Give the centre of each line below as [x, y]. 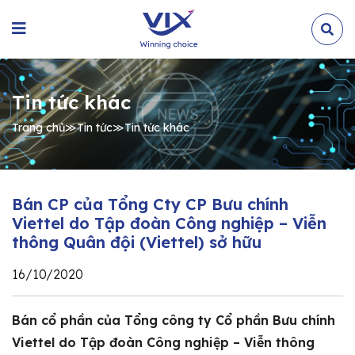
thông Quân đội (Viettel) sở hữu [137, 242]
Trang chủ [38, 127]
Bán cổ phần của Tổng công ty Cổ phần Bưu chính [174, 320]
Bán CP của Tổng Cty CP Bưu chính [150, 204]
